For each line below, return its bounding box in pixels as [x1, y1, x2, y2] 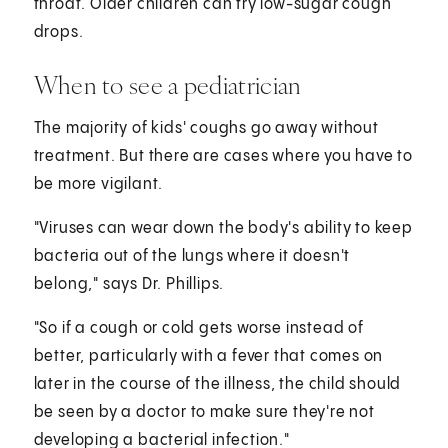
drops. [33, 23, 84, 41]
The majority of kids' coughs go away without [33, 119, 379, 137]
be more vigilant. [33, 175, 168, 193]
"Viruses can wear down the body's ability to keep [33, 219, 413, 237]
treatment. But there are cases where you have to [33, 147, 414, 165]
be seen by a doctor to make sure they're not [33, 403, 375, 421]
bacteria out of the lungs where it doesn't [33, 247, 351, 265]
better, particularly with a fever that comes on [33, 347, 384, 365]
